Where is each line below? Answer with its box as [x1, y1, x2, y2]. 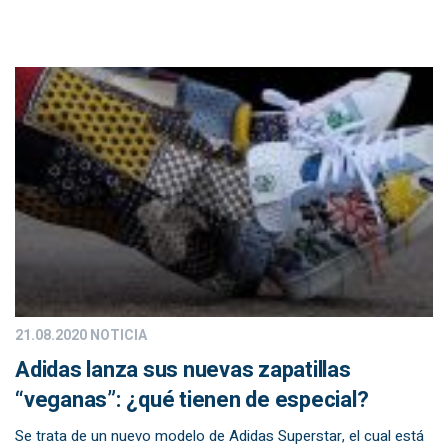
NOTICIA [87, 325, 147, 346]
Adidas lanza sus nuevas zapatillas [15, 354, 351, 386]
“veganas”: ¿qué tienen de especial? [15, 384, 369, 416]
